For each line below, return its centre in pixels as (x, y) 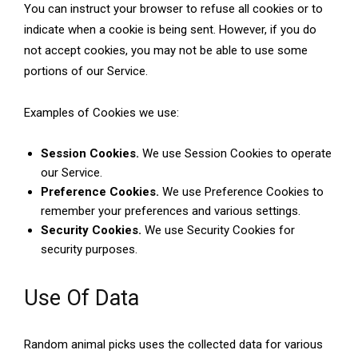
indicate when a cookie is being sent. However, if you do (170, 30)
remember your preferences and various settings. (171, 211)
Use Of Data (82, 298)
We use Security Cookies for (218, 231)
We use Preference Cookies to (241, 192)
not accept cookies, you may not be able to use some (166, 51)
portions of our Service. (86, 72)
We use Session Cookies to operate (235, 154)
